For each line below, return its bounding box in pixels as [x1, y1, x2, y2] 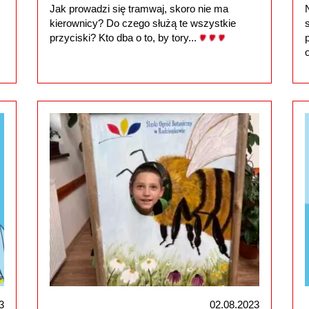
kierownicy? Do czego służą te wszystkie [49, 17, 236, 30]
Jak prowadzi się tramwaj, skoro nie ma [49, 3, 228, 15]
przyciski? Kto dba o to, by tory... [49, 32, 199, 44]
